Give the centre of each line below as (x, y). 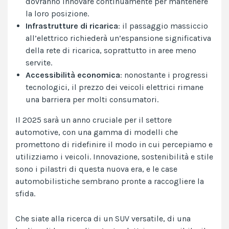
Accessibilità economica (73, 75)
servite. (39, 63)
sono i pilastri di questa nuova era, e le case (96, 169)
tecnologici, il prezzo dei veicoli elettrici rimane (114, 87)
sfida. (25, 194)
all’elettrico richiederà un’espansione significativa (118, 38)
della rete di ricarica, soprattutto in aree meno (111, 51)
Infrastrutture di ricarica (72, 26)
